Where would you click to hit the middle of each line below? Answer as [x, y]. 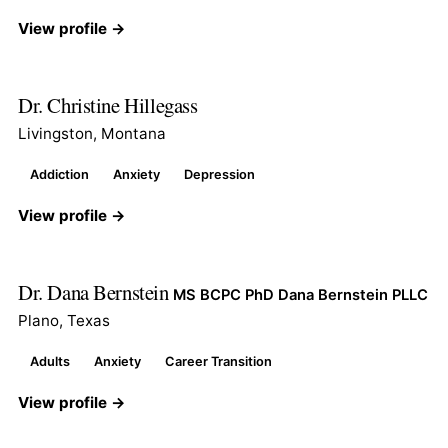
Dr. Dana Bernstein [96, 291]
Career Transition [218, 361]
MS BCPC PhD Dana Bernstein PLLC [301, 294]
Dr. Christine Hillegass [108, 104]
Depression [219, 174]
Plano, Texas [64, 320]
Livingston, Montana [92, 133]
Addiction [59, 174]
